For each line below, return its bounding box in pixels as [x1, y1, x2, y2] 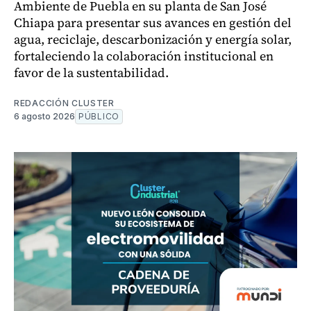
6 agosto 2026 [14, 111, 75, 121]
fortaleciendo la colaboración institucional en [14, 47, 274, 65]
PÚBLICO [78, 111, 119, 121]
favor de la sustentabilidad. [14, 64, 169, 81]
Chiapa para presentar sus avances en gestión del [14, 14, 292, 31]
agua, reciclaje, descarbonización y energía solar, [14, 31, 292, 48]
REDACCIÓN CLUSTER [14, 98, 115, 108]
